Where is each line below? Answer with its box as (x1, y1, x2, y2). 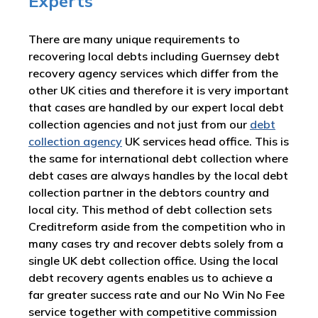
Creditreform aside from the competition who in (28, 219, 285, 234)
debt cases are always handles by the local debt (28, 168, 288, 182)
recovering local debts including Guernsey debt (28, 49, 280, 63)
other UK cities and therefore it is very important (28, 83, 289, 97)
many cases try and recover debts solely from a (28, 236, 283, 251)
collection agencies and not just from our (28, 117, 250, 131)
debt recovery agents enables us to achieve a (28, 270, 273, 285)
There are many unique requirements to (28, 32, 240, 46)
